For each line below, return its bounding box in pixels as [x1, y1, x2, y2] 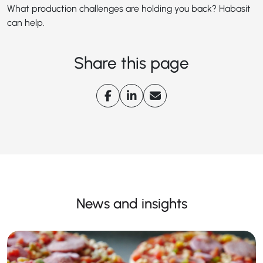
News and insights [76, 195, 187, 213]
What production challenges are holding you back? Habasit [7, 3, 251, 14]
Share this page [74, 53, 189, 73]
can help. [7, 17, 45, 28]
